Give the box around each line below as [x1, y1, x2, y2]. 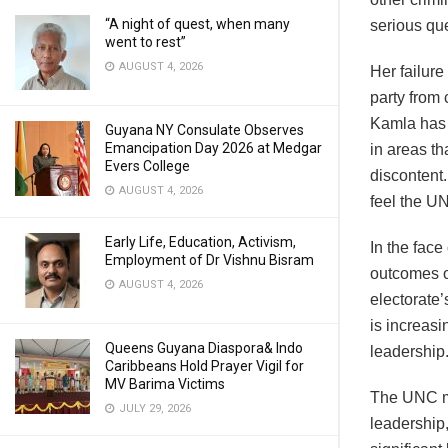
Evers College [105, 158, 190, 174]
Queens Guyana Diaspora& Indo [105, 340, 303, 356]
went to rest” [105, 34, 186, 50]
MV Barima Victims [105, 376, 225, 392]
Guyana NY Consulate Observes [105, 122, 304, 138]
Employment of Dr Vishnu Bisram [105, 252, 314, 268]
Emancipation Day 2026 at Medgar [105, 140, 322, 156]
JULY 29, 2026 [116, 402, 191, 415]
